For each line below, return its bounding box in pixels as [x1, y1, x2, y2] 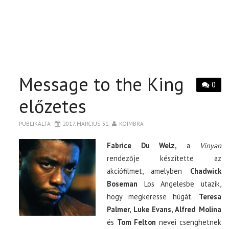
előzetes [19, 94, 87, 118]
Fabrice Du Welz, [107, 141, 177, 150]
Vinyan [190, 141, 221, 150]
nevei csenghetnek [156, 217, 221, 227]
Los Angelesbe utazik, [138, 179, 221, 189]
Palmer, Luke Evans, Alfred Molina [107, 204, 221, 214]
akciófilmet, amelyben [107, 166, 182, 176]
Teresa [198, 192, 221, 201]
